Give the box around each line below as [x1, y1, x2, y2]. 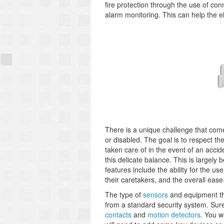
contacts [105, 209, 131, 219]
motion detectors [147, 209, 200, 219]
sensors [143, 189, 168, 199]
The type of [105, 189, 143, 199]
